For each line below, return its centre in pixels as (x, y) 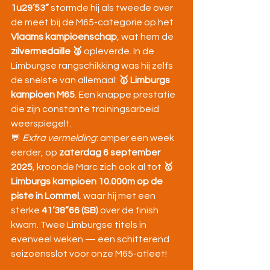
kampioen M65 (43, 95)
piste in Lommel (45, 196)
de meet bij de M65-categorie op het (93, 23)
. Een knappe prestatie (126, 95)
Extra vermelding (59, 138)
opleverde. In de (119, 52)
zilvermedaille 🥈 (46, 52)
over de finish (129, 211)
